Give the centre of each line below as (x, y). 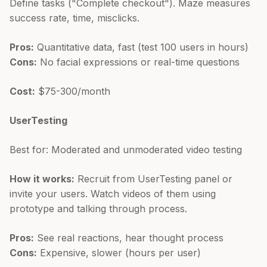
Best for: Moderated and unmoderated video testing (126, 149)
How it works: (42, 178)
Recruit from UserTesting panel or (153, 178)
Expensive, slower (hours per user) (119, 252)
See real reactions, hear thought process (129, 237)
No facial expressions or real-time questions (138, 62)
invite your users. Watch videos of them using (113, 193)
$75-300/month (73, 91)
